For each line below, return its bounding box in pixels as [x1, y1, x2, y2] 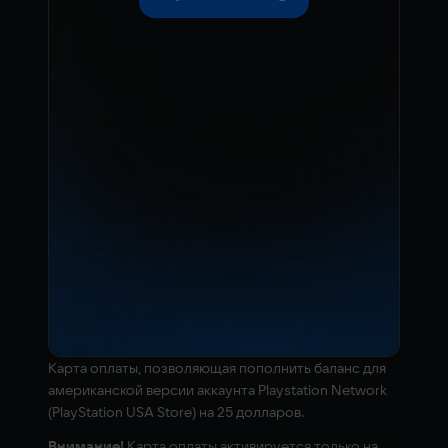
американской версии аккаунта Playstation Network [48, 380, 386, 399]
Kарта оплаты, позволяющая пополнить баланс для [48, 358, 386, 377]
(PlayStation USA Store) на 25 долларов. [48, 402, 304, 421]
